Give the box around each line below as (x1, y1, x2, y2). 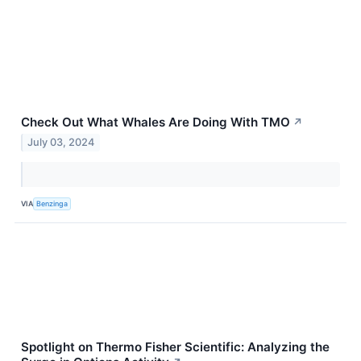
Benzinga (36, 198, 68, 208)
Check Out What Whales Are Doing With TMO (21, 114, 290, 130)
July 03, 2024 (27, 136, 95, 149)
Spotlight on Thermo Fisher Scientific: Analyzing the (21, 339, 330, 355)
